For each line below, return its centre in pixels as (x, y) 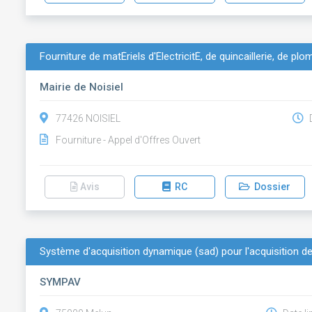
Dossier (271, 187)
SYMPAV (61, 282)
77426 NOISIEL (88, 118)
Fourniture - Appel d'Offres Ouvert (128, 140)
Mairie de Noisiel (82, 87)
